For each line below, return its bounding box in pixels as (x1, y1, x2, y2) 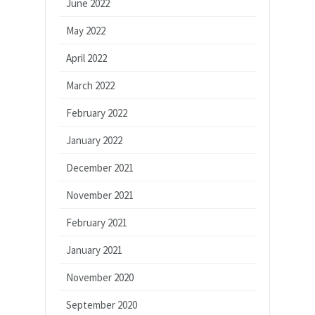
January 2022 (66, 133, 122, 147)
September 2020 (66, 297, 137, 311)
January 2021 (66, 243, 122, 257)
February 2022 (66, 105, 127, 120)
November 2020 (66, 270, 134, 284)
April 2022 (66, 51, 107, 65)
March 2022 (66, 78, 115, 92)
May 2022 (66, 23, 105, 37)
